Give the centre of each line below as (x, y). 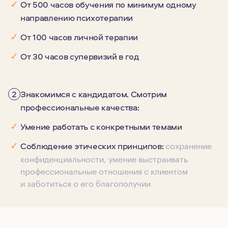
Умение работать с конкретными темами (101, 126)
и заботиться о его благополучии (85, 182)
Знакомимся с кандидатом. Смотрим (94, 94)
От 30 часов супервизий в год (80, 56)
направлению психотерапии (77, 18)
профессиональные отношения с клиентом (104, 170)
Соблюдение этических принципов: (93, 146)
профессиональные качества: (80, 107)
